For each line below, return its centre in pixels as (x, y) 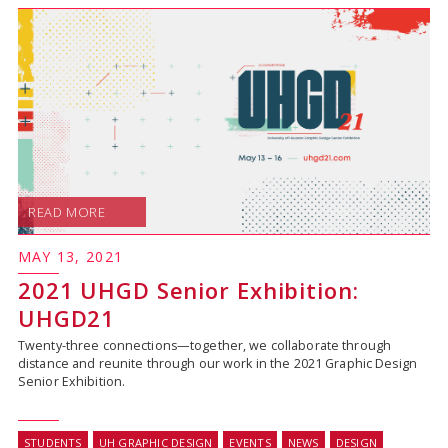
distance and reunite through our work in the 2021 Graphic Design (217, 363)
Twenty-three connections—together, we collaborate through (204, 345)
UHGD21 (66, 317)
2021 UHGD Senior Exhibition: (188, 289)
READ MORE (66, 211)
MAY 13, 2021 (70, 256)
